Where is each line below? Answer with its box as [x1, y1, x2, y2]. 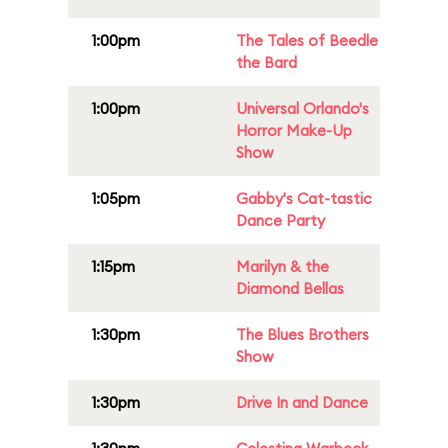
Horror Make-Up [236, 121, 352, 140]
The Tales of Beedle [236, 31, 378, 50]
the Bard [236, 53, 297, 72]
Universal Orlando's [236, 99, 369, 118]
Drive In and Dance [236, 393, 368, 412]
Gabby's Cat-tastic [236, 189, 372, 208]
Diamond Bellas [236, 279, 344, 298]
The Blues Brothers [236, 325, 369, 344]
